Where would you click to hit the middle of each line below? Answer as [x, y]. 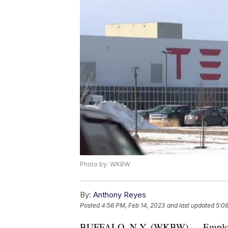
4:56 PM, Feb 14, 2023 [133, 206]
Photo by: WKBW [105, 164]
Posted [91, 206]
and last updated [191, 206]
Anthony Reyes [120, 195]
